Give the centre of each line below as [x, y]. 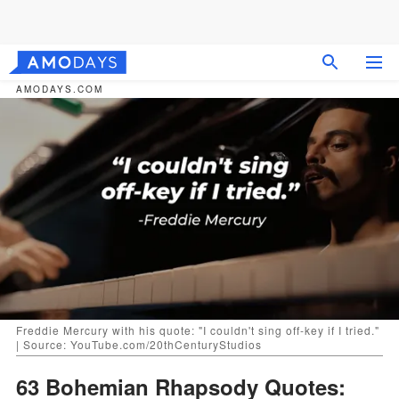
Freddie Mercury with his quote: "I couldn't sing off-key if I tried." [198, 330]
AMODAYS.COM [60, 89]
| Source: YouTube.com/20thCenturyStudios [139, 344]
